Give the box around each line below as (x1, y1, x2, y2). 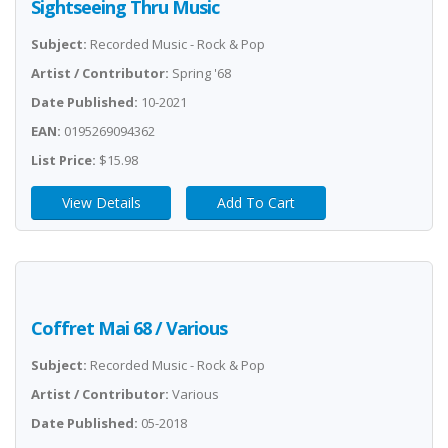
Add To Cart (217, 193, 295, 212)
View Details (61, 193, 141, 212)
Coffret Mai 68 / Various (31, 316, 227, 340)
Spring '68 (169, 64, 231, 82)
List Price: (31, 151, 96, 169)
